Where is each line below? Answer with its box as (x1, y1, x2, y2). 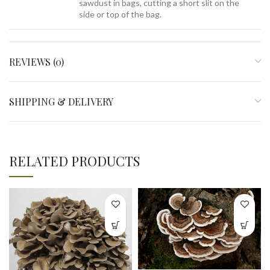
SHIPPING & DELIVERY (9, 95, 113, 108)
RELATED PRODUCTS (9, 151, 140, 170)
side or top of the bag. (79, 8, 162, 19)
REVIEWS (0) (9, 55, 64, 68)
